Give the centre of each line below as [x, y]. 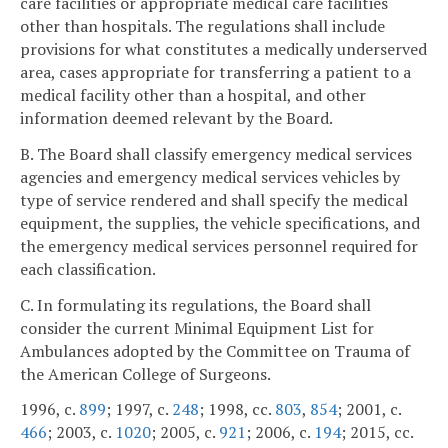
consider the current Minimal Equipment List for [197, 327]
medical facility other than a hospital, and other [193, 95]
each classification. [88, 268]
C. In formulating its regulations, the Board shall [195, 304]
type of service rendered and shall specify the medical [214, 199]
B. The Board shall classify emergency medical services [216, 153]
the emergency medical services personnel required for [219, 245]
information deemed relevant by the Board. [176, 118]
